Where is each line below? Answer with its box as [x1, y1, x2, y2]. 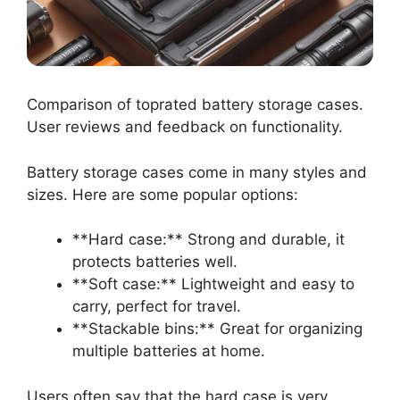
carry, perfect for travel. [72, 297, 241, 316]
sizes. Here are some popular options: [27, 185, 298, 204]
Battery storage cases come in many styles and [27, 162, 367, 181]
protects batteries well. [72, 253, 237, 271]
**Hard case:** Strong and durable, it [72, 230, 345, 249]
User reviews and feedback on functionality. [27, 118, 343, 137]
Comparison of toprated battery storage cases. [27, 96, 363, 114]
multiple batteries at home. [72, 342, 265, 361]
